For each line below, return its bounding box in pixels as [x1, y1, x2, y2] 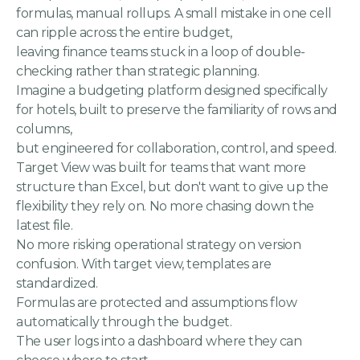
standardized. [16, 276, 98, 292]
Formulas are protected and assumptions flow [16, 295, 297, 311]
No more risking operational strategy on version [16, 237, 301, 253]
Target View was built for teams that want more [16, 160, 306, 176]
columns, [16, 121, 72, 137]
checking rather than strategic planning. [16, 63, 260, 80]
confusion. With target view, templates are [16, 256, 272, 272]
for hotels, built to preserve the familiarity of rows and [16, 102, 337, 118]
